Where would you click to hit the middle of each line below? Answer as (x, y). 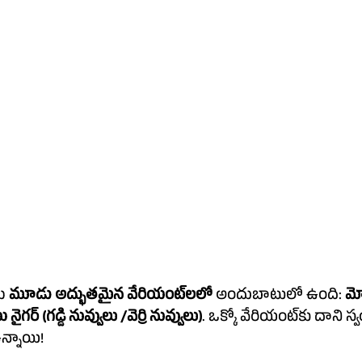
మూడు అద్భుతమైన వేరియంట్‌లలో (199, 297)
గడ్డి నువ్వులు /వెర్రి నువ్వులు (122, 318)
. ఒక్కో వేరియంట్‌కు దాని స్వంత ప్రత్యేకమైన (250, 318)
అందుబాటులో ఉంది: (279, 297)
